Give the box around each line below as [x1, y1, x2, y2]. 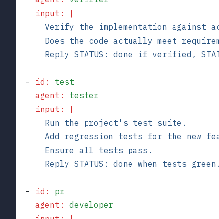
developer [65, 199, 113, 210]
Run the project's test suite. [16, 117, 187, 128]
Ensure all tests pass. [16, 145, 153, 155]
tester [65, 90, 99, 100]
